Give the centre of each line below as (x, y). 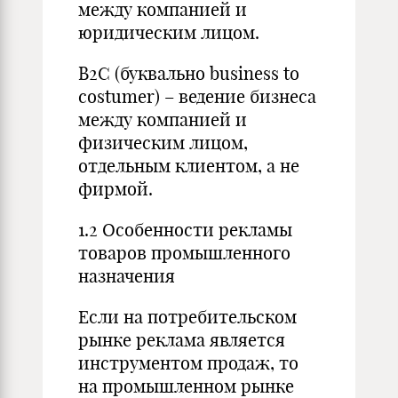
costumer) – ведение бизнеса (197, 96)
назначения (127, 276)
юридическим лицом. (169, 32)
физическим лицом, (163, 143)
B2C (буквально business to (189, 73)
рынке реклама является (182, 340)
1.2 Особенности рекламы (185, 230)
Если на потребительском (187, 317)
